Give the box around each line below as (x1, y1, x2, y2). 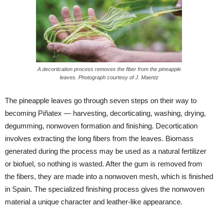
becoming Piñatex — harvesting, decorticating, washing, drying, (5, 109, 206, 117)
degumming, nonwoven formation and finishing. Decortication (5, 122, 198, 130)
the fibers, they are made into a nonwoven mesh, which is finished (5, 172, 213, 181)
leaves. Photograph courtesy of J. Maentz (59, 74, 159, 80)
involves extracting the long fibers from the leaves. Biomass (5, 134, 194, 143)
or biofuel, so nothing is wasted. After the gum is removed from (5, 160, 202, 168)
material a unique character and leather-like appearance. (5, 198, 182, 206)
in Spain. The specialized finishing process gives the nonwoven (5, 185, 204, 193)
